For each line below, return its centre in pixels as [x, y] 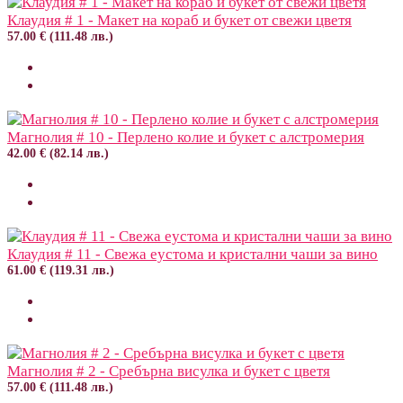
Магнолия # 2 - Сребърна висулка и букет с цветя [169, 371]
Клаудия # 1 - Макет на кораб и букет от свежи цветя [179, 20]
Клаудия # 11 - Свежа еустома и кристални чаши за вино [193, 254]
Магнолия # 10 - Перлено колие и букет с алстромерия [186, 137]
